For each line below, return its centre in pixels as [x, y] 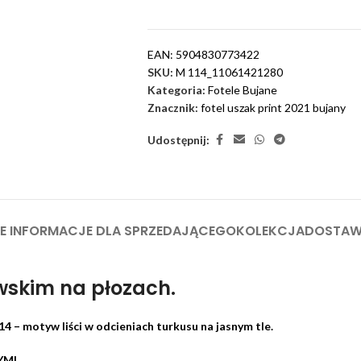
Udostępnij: [178, 139]
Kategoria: [176, 90]
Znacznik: [173, 108]
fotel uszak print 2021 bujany [273, 108]
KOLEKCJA [270, 231]
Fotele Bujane [243, 90]
